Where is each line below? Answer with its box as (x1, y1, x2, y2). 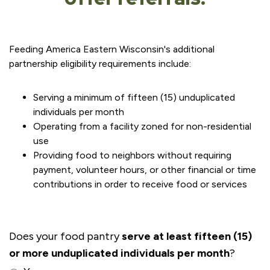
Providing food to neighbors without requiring (33, 149, 231, 161)
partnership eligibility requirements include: (9, 58, 191, 69)
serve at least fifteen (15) (122, 230, 252, 243)
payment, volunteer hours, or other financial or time (33, 164, 256, 175)
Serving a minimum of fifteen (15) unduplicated (33, 92, 235, 103)
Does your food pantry (9, 230, 122, 243)
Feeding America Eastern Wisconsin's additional (9, 43, 215, 55)
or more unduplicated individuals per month (9, 246, 230, 260)
